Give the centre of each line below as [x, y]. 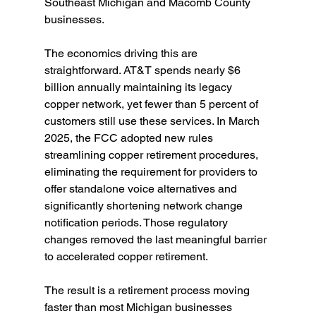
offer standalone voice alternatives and [142, 189]
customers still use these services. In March [153, 121]
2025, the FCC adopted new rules [130, 138]
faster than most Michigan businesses [139, 307]
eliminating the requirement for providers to [152, 172]
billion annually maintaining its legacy [139, 87]
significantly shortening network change [145, 206]
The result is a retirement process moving [148, 290]
